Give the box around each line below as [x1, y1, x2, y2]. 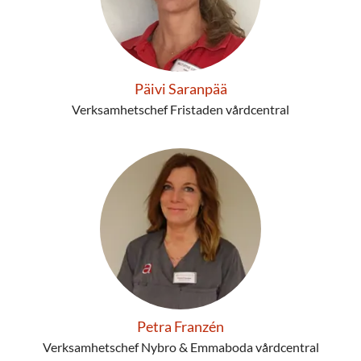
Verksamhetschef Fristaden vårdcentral [72, 102, 289, 117]
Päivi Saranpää [134, 80, 227, 98]
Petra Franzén [137, 317, 224, 335]
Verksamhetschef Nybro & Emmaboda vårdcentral [42, 339, 319, 355]
